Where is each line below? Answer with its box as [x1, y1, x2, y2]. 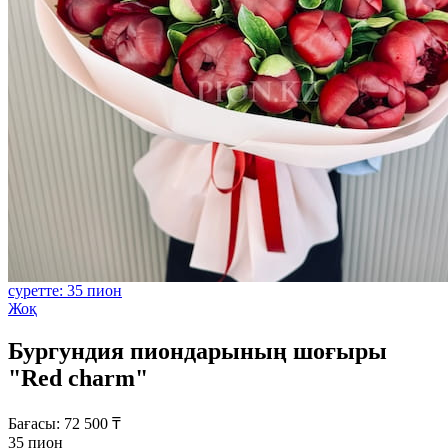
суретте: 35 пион [8, 282, 122, 299]
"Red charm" [8, 364, 148, 391]
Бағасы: [8, 414, 60, 432]
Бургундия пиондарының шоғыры [8, 337, 387, 364]
